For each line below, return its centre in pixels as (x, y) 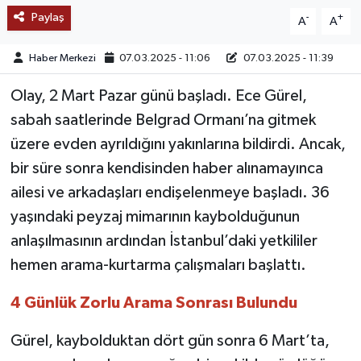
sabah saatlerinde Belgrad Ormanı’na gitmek (163, 120)
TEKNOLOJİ (81, 37)
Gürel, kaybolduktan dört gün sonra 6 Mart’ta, (170, 341)
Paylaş (48, 18)
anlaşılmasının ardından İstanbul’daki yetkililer (164, 241)
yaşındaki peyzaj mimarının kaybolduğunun (155, 217)
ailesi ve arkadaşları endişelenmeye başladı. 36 (170, 193)
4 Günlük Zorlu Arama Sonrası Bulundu (154, 303)
